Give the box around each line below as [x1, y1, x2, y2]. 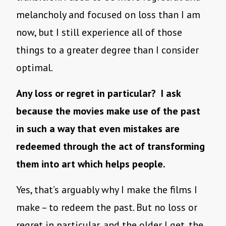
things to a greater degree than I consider [16, 43, 199, 57]
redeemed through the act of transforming [16, 140, 205, 153]
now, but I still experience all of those [16, 26, 182, 39]
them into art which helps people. [16, 157, 165, 171]
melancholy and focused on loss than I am [16, 8, 200, 22]
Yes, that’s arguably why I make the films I [16, 183, 197, 197]
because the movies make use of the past [16, 104, 200, 118]
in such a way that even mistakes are [16, 122, 180, 136]
